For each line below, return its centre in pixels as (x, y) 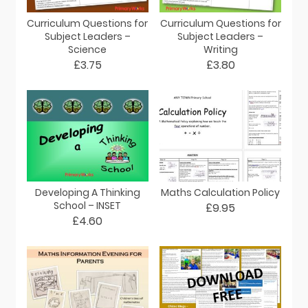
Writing (220, 50)
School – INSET (88, 206)
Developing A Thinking (87, 193)
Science (88, 50)
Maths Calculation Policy (221, 193)
